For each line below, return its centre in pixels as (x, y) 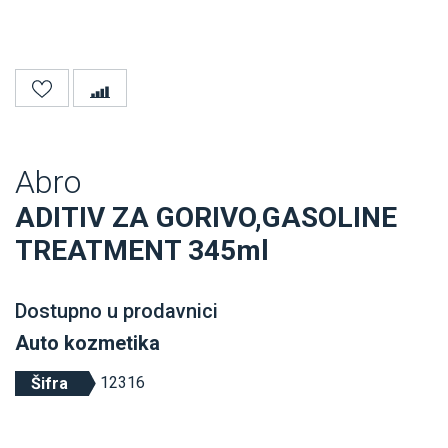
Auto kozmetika (87, 342)
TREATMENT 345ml (142, 250)
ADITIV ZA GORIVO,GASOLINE (206, 217)
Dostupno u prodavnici (116, 310)
